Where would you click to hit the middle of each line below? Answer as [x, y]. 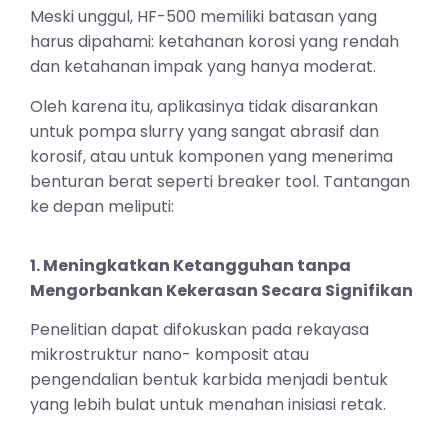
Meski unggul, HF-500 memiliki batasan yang [203, 17]
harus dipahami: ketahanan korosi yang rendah [214, 42]
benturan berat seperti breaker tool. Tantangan [220, 181]
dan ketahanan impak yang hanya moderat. [203, 67]
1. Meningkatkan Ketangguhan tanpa [190, 265]
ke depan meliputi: [102, 206]
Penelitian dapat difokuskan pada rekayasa [199, 330]
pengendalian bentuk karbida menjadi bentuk [209, 380]
